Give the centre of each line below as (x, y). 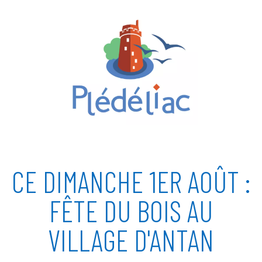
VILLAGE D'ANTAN (131, 240)
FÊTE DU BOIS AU (131, 211)
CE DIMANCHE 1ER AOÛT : (131, 181)
